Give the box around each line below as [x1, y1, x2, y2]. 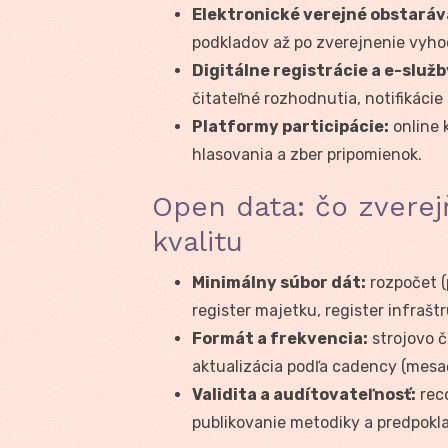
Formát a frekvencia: [192, 328, 368, 348]
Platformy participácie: [192, 116, 389, 136]
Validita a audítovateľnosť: [192, 384, 416, 404]
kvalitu [152, 224, 243, 258]
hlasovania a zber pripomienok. [192, 144, 422, 164]
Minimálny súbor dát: [192, 272, 366, 292]
